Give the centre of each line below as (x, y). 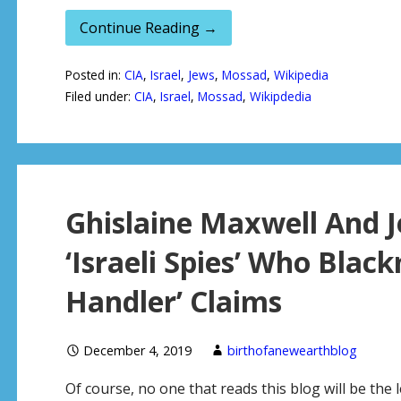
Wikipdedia (280, 97)
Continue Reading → (148, 27)
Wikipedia (301, 75)
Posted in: (94, 75)
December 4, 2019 (137, 351)
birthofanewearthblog (292, 351)
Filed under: (99, 97)
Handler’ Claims (173, 302)
